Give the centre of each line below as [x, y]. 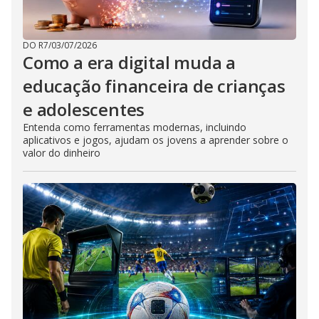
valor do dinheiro [62, 152]
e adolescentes [84, 109]
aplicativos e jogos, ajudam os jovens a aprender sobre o [156, 140]
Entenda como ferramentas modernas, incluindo [135, 127]
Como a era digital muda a [129, 62]
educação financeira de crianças [154, 85]
